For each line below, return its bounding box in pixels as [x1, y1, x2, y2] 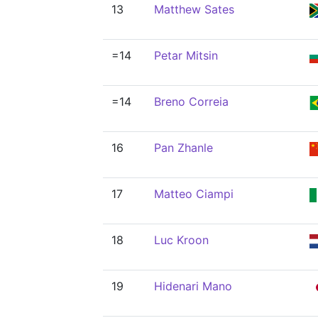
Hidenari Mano [154, 279, 232, 293]
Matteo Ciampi [154, 187, 234, 201]
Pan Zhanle [154, 141, 213, 155]
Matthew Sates [154, 2, 234, 16]
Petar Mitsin [154, 48, 218, 62]
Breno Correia [154, 94, 229, 109]
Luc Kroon [154, 233, 209, 247]
